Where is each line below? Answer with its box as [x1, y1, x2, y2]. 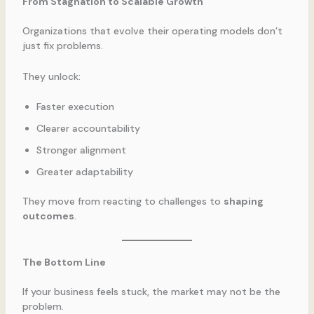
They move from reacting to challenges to [22, 195, 224, 208]
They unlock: [22, 69, 81, 83]
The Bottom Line [22, 255, 106, 268]
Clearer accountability [36, 122, 140, 135]
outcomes [22, 210, 74, 223]
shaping [223, 195, 264, 208]
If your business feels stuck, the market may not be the [22, 285, 280, 298]
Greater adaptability [36, 165, 133, 179]
